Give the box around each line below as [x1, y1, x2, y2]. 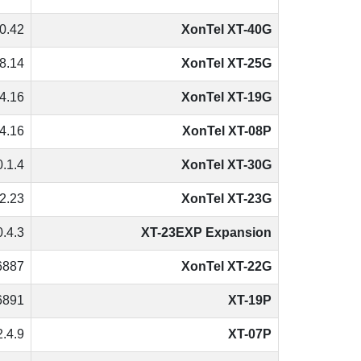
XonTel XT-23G [181, 190, 272, 208]
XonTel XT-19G [181, 89, 272, 106]
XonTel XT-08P [182, 122, 272, 140]
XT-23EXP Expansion [141, 224, 272, 242]
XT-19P [228, 292, 272, 309]
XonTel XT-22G [181, 258, 272, 276]
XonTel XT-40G [181, 21, 272, 39]
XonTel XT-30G [181, 156, 272, 174]
